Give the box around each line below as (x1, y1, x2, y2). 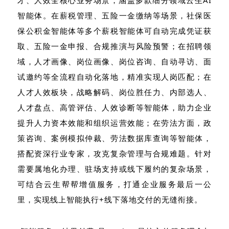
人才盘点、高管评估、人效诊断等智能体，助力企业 (17, 102, 212, 113)
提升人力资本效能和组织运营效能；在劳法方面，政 (17, 118, 212, 128)
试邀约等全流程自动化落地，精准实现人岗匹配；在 (17, 72, 212, 82)
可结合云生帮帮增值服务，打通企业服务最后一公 (17, 179, 212, 190)
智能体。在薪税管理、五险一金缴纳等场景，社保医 (17, 10, 212, 21)
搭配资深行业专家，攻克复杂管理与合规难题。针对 (17, 148, 212, 159)
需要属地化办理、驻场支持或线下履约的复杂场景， (17, 164, 212, 174)
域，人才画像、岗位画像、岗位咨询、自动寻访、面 (17, 56, 212, 67)
